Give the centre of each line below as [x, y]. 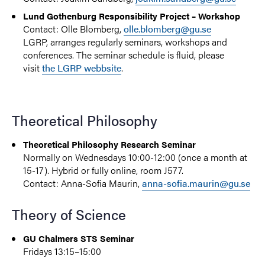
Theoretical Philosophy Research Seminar [110, 144]
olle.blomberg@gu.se [168, 28]
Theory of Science [69, 214]
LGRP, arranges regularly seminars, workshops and [125, 41]
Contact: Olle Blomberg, [74, 28]
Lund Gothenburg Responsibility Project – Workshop [132, 15]
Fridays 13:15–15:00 [66, 251]
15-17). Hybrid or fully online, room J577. [104, 170]
